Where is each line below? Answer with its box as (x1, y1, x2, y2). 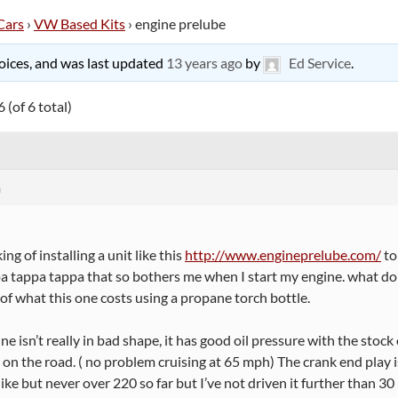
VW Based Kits (34, 15, 125, 32)
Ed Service (288, 54, 351, 71)
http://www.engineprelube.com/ (185, 245, 381, 263)
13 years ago (165, 54, 243, 71)
